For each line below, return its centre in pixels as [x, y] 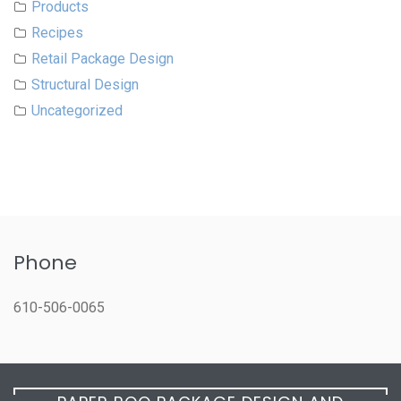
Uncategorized [77, 111]
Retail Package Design [102, 59]
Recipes [57, 33]
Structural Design [85, 85]
